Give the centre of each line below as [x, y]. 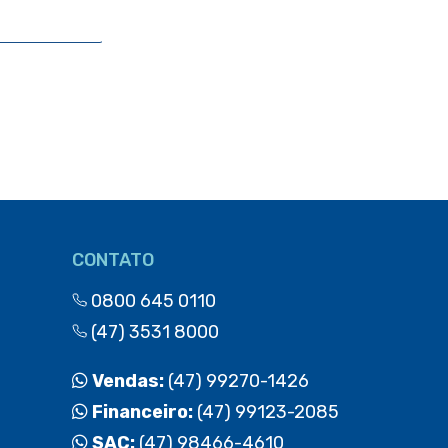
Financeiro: [142, 411]
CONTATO [112, 259]
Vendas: [127, 380]
